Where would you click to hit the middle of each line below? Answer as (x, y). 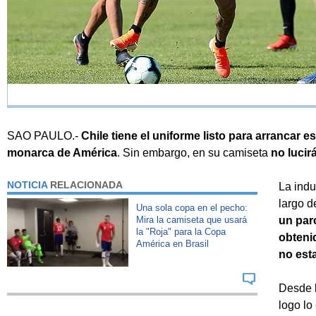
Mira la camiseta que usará (191, 219)
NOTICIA (27, 184)
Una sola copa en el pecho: (192, 207)
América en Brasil (172, 243)
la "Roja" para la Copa (181, 231)
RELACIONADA (85, 184)
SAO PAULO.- (44, 135)
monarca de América (62, 152)
